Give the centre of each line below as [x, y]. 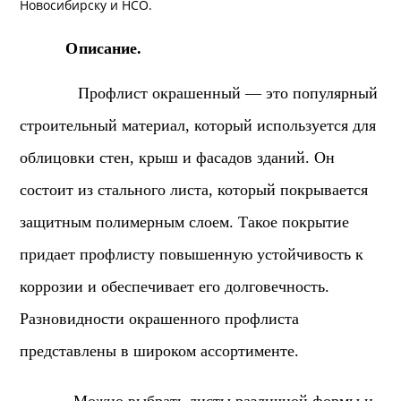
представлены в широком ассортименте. [160, 351]
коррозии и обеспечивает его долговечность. [175, 286]
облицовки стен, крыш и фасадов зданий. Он [178, 158]
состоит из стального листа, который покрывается [194, 190]
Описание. [81, 48]
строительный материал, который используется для [198, 125]
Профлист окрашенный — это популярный [199, 93]
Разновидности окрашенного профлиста [160, 319]
